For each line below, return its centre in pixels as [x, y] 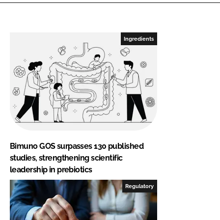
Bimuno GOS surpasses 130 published [77, 146]
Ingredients [139, 39]
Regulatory [140, 186]
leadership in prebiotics [51, 169]
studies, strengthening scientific [66, 158]
